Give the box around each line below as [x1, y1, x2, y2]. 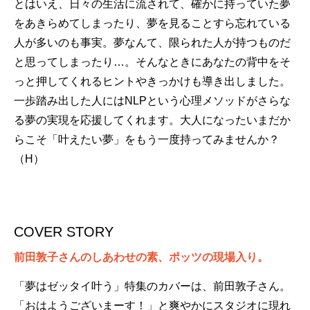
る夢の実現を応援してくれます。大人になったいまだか [14, 114, 291, 126]
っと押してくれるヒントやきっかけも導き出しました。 [14, 75, 291, 87]
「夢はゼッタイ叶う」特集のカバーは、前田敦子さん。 [14, 280, 291, 292]
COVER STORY [14, 224, 113, 239]
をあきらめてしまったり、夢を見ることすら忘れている [14, 17, 291, 29]
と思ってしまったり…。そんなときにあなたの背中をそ [14, 56, 291, 68]
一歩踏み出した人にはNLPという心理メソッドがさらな [14, 95, 291, 107]
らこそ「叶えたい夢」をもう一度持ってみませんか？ [14, 134, 280, 145]
